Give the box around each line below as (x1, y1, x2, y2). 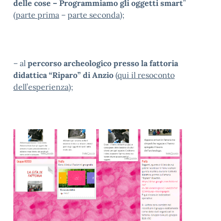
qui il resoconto (117, 70, 175, 80)
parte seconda (68, 10, 120, 20)
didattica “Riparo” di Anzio (13, 70, 115, 80)
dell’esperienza (13, 82, 69, 92)
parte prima (16, 10, 59, 20)
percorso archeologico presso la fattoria (28, 58, 178, 69)
